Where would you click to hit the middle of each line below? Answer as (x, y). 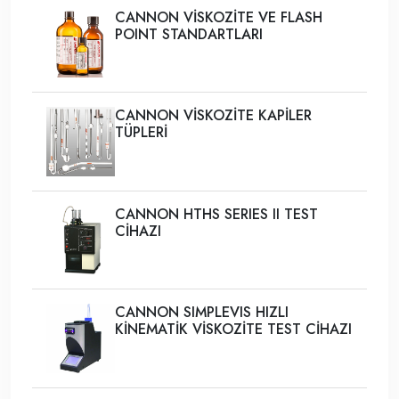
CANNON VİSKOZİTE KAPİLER (214, 116)
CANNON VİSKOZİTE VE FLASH (219, 17)
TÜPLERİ (142, 133)
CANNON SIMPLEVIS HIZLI (202, 313)
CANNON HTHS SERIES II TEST (217, 214)
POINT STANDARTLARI (189, 34)
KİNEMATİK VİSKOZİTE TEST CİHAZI (234, 330)
